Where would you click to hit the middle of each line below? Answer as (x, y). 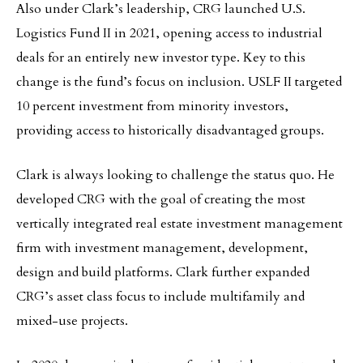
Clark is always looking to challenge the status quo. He (175, 175)
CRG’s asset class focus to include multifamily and (160, 296)
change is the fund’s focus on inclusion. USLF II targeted (179, 81)
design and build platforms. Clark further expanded (163, 272)
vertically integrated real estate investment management (179, 223)
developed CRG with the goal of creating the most (161, 199)
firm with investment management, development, (162, 248)
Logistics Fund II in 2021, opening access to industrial (169, 33)
